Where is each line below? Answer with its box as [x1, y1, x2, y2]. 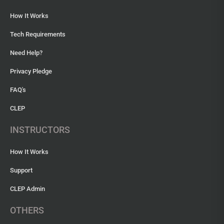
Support [10, 166, 32, 174]
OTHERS [10, 205, 44, 216]
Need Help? [10, 49, 42, 57]
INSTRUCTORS [10, 124, 70, 135]
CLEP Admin [10, 185, 45, 193]
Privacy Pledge [10, 67, 52, 75]
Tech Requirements [10, 30, 65, 38]
